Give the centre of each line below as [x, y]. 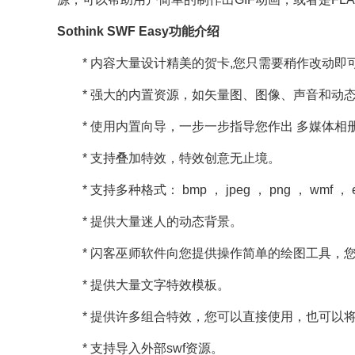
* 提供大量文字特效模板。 [143, 285]
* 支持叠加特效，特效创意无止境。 [169, 158]
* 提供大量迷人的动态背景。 [150, 221]
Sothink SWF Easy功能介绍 [138, 31]
